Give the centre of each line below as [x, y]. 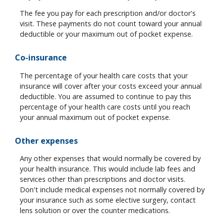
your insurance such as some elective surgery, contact [108, 200]
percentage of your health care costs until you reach [105, 107]
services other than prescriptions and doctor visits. [103, 179]
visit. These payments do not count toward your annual [111, 24]
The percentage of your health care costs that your [104, 75]
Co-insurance [41, 58]
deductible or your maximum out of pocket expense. [106, 34]
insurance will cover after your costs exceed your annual [111, 86]
